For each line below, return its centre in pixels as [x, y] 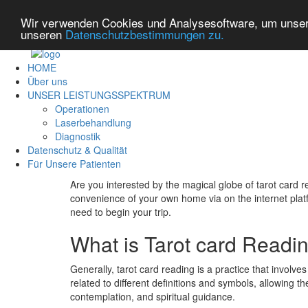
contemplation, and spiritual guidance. [153, 297]
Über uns [47, 81]
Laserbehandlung [93, 123]
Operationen [82, 109]
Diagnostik [78, 136]
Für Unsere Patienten [74, 164]
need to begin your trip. [121, 212]
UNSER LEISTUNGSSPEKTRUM [99, 95]
